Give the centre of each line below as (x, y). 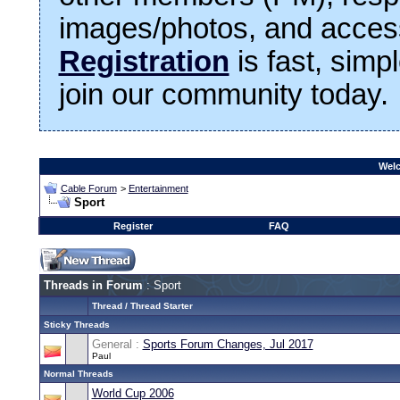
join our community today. (223, 94)
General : (117, 344)
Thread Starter (161, 305)
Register (133, 225)
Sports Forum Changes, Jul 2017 (228, 344)
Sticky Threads (76, 324)
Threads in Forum (93, 285)
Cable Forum (88, 188)
